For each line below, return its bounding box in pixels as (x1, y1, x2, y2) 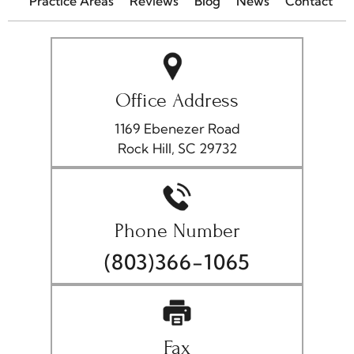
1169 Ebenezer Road (114, 120, 240, 137)
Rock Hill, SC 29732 (117, 140, 237, 157)
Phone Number (114, 220, 240, 243)
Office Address (115, 89, 239, 112)
